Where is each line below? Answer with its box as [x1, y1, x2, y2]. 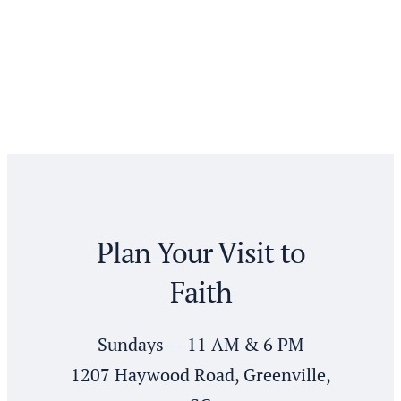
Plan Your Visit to [96, 234, 305, 271]
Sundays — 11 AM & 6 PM [98, 332, 303, 356]
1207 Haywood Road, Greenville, [70, 363, 331, 387]
